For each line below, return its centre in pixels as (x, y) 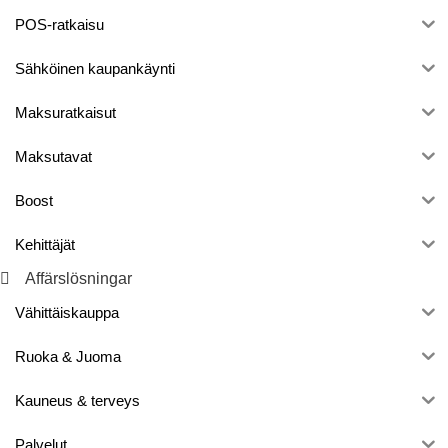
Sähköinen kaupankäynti (95, 69)
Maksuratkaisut (65, 113)
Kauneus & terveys (77, 401)
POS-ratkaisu (59, 25)
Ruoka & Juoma (68, 357)
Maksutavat (53, 157)
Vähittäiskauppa (67, 313)
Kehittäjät (45, 245)
